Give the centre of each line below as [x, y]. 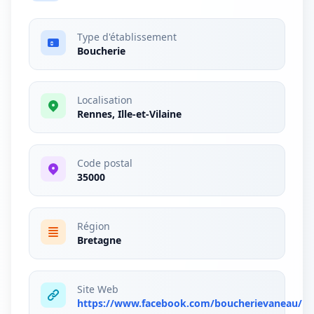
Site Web [98, 289]
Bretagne [99, 240]
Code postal [105, 163]
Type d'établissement [127, 37]
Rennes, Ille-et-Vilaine [129, 114]
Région [94, 226]
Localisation [105, 100]
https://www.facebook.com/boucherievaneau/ [190, 303]
